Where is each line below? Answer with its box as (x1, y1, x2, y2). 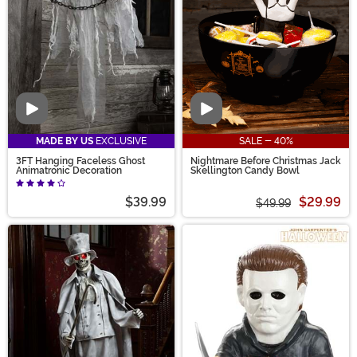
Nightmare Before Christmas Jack (190, 155, 341, 167)
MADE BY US (36, 135, 93, 147)
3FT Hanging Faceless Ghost (16, 155, 145, 167)
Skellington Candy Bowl (190, 165, 300, 177)
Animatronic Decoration (16, 165, 122, 177)
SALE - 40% (238, 135, 293, 147)
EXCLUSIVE (93, 135, 147, 147)
